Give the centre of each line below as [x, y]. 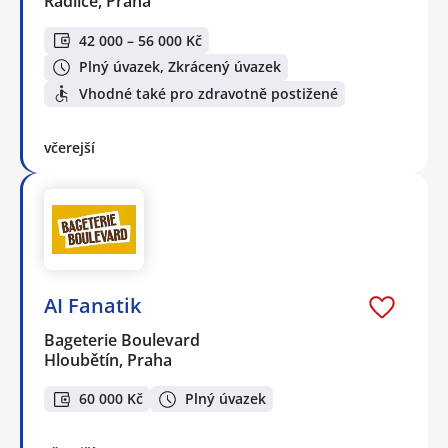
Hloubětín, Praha [108, 359]
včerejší [69, 148]
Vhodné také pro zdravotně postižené [208, 93]
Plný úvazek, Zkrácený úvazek [180, 67]
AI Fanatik [92, 305]
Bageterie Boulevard [123, 339]
